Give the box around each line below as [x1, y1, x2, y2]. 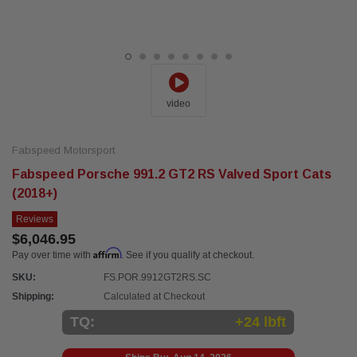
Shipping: [12, 291, 54, 302]
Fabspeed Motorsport [12, 144, 115, 156]
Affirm [93, 247, 121, 259]
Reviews [16, 214, 53, 225]
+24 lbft [235, 314, 287, 330]
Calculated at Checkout [104, 291, 205, 302]
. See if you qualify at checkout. [121, 249, 254, 261]
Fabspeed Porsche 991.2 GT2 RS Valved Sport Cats [12, 167, 331, 181]
